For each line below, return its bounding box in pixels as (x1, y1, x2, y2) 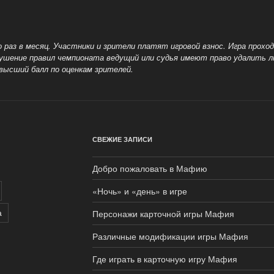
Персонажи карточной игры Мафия (92, 207, 234, 220)
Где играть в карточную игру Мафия (92, 252, 237, 265)
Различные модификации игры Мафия (92, 229, 248, 242)
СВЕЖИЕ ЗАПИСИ (92, 134, 152, 144)
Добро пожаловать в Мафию (92, 161, 207, 174)
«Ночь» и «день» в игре (92, 184, 187, 197)
